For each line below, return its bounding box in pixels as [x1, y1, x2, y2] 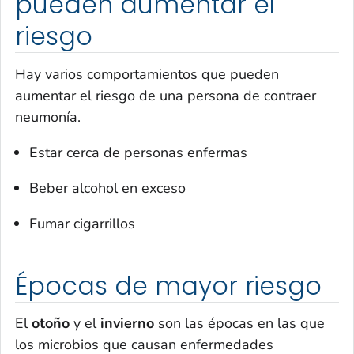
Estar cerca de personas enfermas [29, 142, 247, 162]
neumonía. [15, 107, 81, 126]
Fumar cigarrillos [29, 213, 135, 233]
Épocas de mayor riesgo [15, 268, 322, 303]
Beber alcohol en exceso [29, 178, 186, 198]
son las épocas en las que [154, 314, 325, 333]
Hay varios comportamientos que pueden [15, 64, 279, 84]
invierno [100, 314, 154, 333]
